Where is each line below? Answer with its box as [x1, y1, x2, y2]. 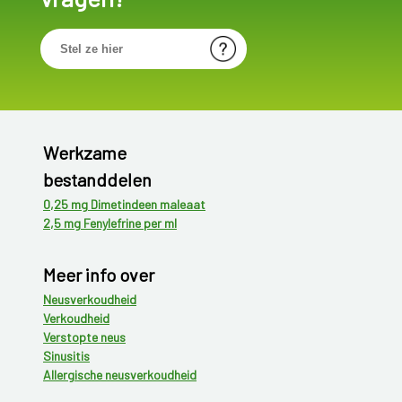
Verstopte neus [43, 329, 126, 345]
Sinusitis [43, 348, 90, 364]
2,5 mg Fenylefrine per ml [43, 215, 177, 232]
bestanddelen [43, 169, 152, 191]
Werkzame [43, 142, 127, 164]
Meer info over [43, 264, 154, 286]
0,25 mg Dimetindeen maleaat [43, 197, 205, 213]
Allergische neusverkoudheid [43, 367, 197, 383]
